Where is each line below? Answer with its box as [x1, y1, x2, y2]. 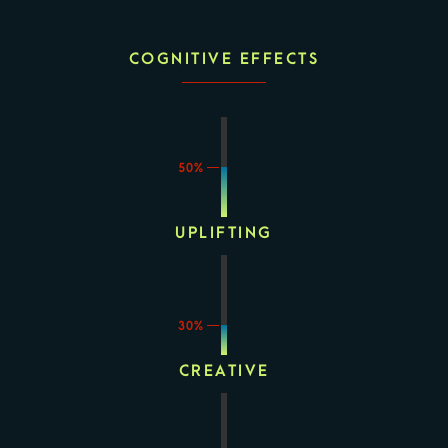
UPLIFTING [175, 223, 273, 242]
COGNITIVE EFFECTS [128, 49, 320, 68]
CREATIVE [178, 361, 270, 380]
